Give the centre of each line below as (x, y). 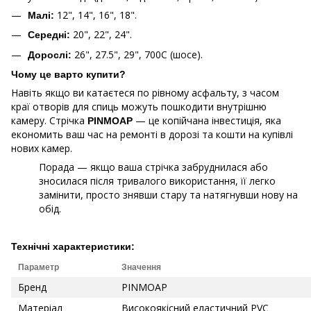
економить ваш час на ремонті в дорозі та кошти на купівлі (152, 135)
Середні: (49, 35)
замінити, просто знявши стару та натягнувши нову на (168, 195)
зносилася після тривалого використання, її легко (157, 181)
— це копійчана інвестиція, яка (207, 121)
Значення (141, 268)
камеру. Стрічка (49, 121)
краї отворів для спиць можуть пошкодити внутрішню (139, 107)
